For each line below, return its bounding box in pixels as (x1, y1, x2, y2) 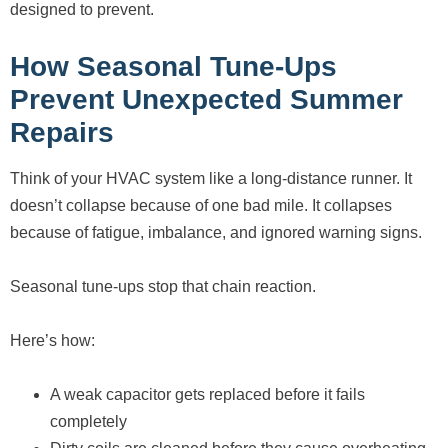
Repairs (10, 117, 114, 149)
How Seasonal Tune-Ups (10, 51, 337, 83)
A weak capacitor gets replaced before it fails (50, 386, 365, 404)
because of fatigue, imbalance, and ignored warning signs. (10, 224, 422, 242)
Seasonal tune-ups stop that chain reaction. (10, 278, 316, 296)
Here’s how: (10, 332, 95, 350)
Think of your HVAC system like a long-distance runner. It (10, 170, 412, 188)
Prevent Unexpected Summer (10, 84, 403, 116)
